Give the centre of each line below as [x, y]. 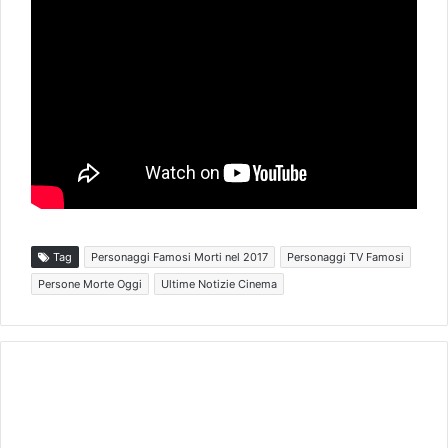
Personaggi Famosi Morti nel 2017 [179, 257]
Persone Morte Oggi [90, 284]
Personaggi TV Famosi [345, 257]
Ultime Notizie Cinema [219, 284]
